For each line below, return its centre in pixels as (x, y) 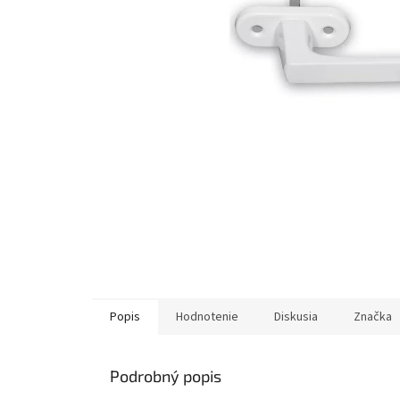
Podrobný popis (166, 376)
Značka (373, 317)
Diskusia (296, 317)
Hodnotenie (207, 317)
